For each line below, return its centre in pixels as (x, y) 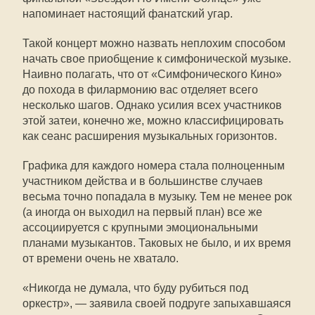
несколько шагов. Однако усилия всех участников (152, 105)
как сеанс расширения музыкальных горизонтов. (150, 136)
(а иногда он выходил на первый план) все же (142, 212)
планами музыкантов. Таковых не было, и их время (157, 243)
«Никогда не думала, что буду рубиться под (135, 288)
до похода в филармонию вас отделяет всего (140, 90)
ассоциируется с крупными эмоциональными (140, 227)
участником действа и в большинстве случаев (143, 181)
